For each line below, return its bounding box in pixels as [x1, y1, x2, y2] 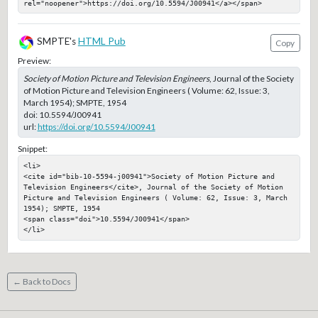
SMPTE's [34, 35, 78, 48]
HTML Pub [77, 35, 126, 48]
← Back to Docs [12, 276, 71, 287]
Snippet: [17, 143, 48, 155]
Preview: [17, 55, 51, 66]
